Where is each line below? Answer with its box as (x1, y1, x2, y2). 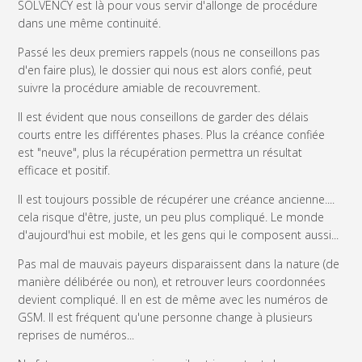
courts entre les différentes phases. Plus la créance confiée (18, 126, 326, 142)
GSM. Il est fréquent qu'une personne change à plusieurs (18, 309, 314, 326)
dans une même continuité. (18, 15, 165, 31)
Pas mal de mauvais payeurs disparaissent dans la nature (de (18, 256, 340, 272)
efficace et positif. (18, 162, 114, 178)
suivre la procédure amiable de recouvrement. (18, 79, 264, 95)
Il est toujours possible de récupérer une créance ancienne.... (18, 192, 335, 208)
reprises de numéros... (18, 327, 138, 343)
